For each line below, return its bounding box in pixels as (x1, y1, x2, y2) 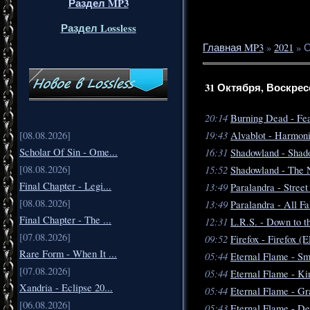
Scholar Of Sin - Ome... (19, 145, 118, 158)
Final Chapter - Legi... (19, 179, 111, 192)
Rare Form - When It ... (19, 246, 117, 260)
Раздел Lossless (60, 20, 136, 35)
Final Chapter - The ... (19, 212, 111, 226)
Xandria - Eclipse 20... (19, 280, 113, 294)
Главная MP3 (203, 41, 264, 55)
